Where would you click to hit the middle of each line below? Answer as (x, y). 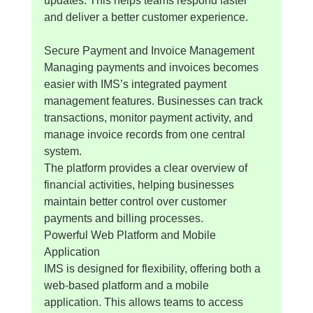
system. (63, 151)
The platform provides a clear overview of (147, 168)
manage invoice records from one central (146, 134)
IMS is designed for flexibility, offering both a (153, 268)
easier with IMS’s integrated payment (136, 84)
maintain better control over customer (136, 201)
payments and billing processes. (123, 218)
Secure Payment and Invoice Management (149, 50)
